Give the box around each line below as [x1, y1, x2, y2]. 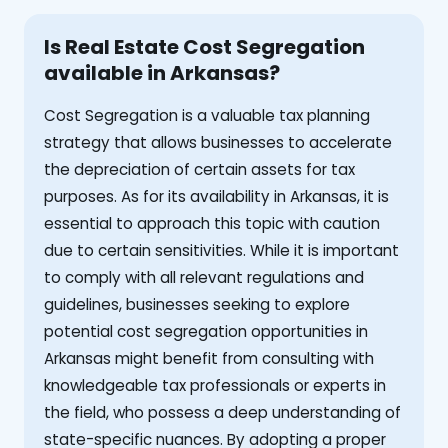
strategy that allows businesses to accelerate [44, 131, 392, 153]
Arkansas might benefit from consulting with [44, 347, 374, 369]
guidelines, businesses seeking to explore [44, 293, 350, 315]
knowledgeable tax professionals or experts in [44, 374, 386, 396]
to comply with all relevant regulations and [44, 266, 364, 288]
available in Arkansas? [44, 58, 280, 87]
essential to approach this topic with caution [44, 212, 380, 234]
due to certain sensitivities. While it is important [44, 239, 399, 261]
